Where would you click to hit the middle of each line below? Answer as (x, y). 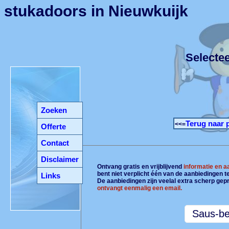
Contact (55, 143)
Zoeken (54, 110)
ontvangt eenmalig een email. (140, 188)
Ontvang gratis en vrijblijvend (141, 167)
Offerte (54, 127)
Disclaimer (60, 159)
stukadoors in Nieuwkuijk (96, 11)
